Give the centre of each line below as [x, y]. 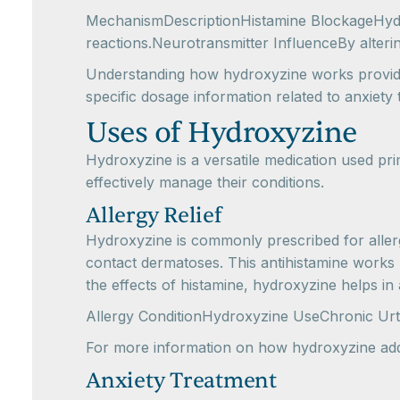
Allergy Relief [154, 216]
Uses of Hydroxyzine [221, 133]
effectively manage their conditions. [205, 182]
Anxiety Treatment [181, 381]
